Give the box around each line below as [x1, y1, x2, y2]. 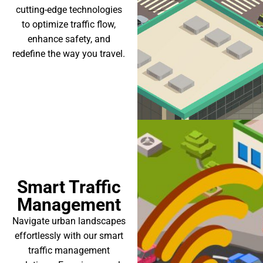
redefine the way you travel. [12, 48, 126, 59]
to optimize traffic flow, [22, 19, 116, 30]
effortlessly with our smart [14, 230, 123, 241]
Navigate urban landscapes [12, 215, 126, 227]
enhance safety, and [27, 33, 110, 45]
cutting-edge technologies [15, 4, 122, 15]
